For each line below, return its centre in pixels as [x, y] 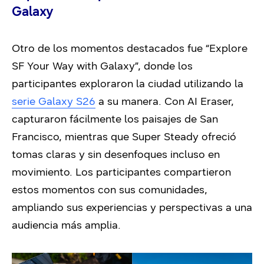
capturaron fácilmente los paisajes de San [115, 119]
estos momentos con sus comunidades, [110, 189]
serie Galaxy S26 [54, 101]
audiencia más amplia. [66, 225]
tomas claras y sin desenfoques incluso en [116, 154]
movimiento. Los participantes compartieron [121, 172]
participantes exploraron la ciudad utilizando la [128, 83]
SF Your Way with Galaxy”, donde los [102, 66]
